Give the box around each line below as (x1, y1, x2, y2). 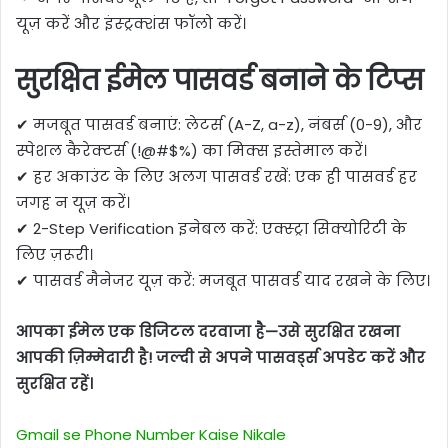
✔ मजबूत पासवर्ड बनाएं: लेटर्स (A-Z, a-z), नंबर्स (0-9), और (16, 114, 422, 136)
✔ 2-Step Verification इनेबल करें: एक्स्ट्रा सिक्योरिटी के (16, 218, 407, 240)
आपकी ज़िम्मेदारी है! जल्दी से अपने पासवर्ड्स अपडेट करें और (16, 347, 425, 369)
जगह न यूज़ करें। (16, 192, 130, 214)
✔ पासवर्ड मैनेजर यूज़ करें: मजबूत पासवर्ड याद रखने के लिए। (16, 270, 430, 292)
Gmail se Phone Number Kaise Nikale (16, 424, 286, 446)
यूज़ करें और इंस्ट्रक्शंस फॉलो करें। (16, 12, 246, 34)
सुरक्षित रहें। (16, 373, 93, 395)
